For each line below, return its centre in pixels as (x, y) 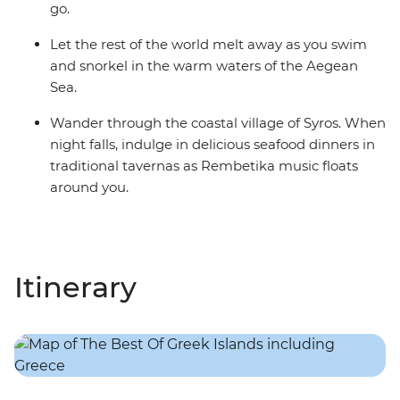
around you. (89, 187)
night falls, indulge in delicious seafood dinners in (212, 145)
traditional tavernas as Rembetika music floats (204, 166)
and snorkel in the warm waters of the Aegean (204, 66)
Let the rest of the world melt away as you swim (208, 45)
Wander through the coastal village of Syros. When (218, 123)
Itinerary (75, 287)
